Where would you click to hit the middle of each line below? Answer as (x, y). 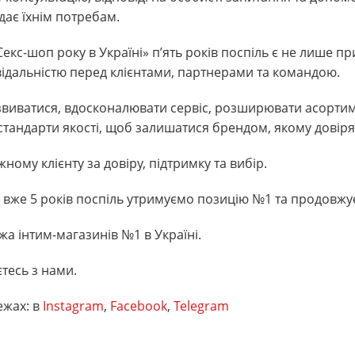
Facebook (139, 306)
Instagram (73, 306)
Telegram (201, 306)
